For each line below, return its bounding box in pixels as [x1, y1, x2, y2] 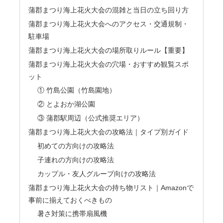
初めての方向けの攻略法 [37, 141, 114, 150]
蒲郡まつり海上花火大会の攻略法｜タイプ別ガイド [28, 128, 189, 136]
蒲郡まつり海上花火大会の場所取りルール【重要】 [28, 46, 189, 54]
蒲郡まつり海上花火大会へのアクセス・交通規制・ [28, 19, 189, 28]
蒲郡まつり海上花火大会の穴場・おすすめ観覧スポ [28, 60, 189, 68]
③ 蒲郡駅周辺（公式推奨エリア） [37, 114, 144, 122]
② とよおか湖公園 [37, 100, 95, 109]
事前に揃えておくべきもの [28, 196, 112, 204]
